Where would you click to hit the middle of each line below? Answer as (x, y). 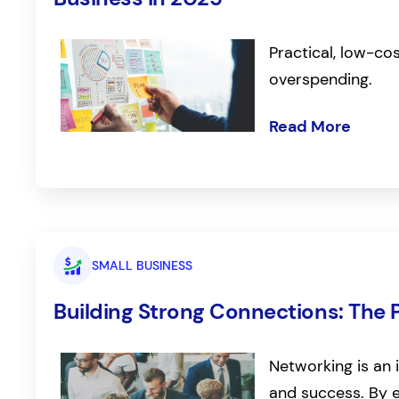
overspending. (321, 79)
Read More (310, 127)
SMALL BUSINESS (142, 266)
